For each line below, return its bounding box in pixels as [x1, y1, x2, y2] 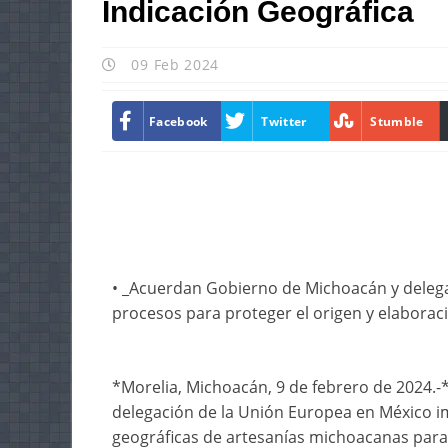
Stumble [370, 112, 424, 130]
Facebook [149, 112, 208, 130]
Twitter [261, 112, 307, 130]
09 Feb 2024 [126, 55, 220, 74]
